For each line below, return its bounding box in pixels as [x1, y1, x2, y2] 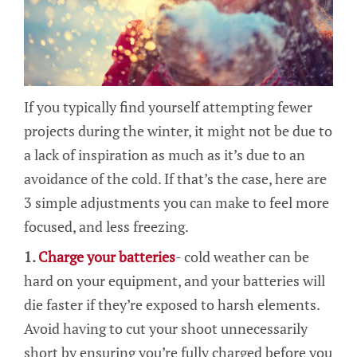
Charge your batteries [38, 247, 175, 267]
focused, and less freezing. [24, 217, 189, 237]
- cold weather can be [175, 247, 309, 267]
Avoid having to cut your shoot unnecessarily [24, 319, 308, 339]
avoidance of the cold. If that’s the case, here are [24, 169, 327, 189]
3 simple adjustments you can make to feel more [24, 193, 329, 213]
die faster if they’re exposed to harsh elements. [24, 295, 320, 315]
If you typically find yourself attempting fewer [24, 97, 312, 117]
